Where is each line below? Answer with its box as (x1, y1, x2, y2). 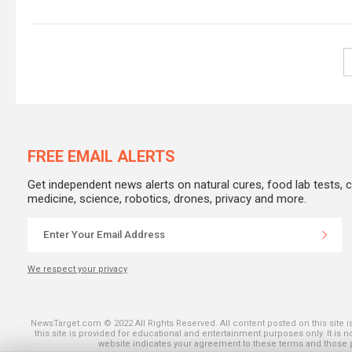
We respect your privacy (27, 263, 127, 274)
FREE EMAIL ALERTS (27, 146, 175, 166)
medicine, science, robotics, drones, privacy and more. (27, 191, 306, 206)
